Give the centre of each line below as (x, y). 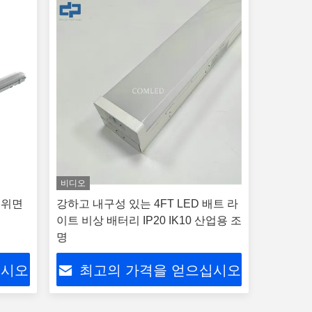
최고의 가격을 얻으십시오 (160, 271)
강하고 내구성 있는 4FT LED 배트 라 (147, 204)
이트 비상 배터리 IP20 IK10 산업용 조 (149, 220)
